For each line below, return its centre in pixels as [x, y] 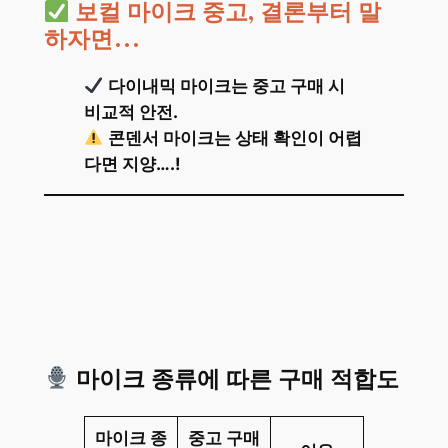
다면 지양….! [132, 163]
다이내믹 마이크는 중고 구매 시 [226, 85]
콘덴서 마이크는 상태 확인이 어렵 [234, 137]
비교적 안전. [130, 111]
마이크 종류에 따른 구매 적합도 [235, 379]
